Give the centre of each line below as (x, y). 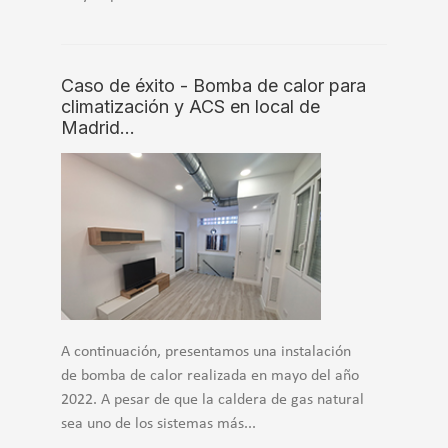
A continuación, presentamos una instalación (206, 351)
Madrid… (98, 128)
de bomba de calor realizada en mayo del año (210, 375)
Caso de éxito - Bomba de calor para (213, 86)
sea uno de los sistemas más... (158, 423)
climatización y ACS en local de (190, 107)
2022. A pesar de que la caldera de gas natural (212, 399)
